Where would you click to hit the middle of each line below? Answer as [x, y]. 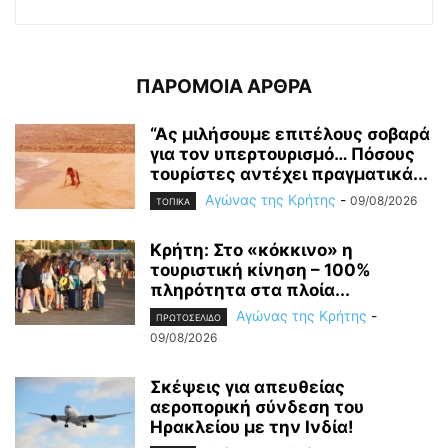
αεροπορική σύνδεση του [257, 407]
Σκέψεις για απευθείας [247, 387]
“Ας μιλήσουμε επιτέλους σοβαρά [290, 134]
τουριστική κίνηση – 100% [260, 270]
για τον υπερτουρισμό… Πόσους [282, 154]
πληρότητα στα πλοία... [250, 290]
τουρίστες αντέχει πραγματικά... [289, 174]
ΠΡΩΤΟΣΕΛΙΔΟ [188, 318]
